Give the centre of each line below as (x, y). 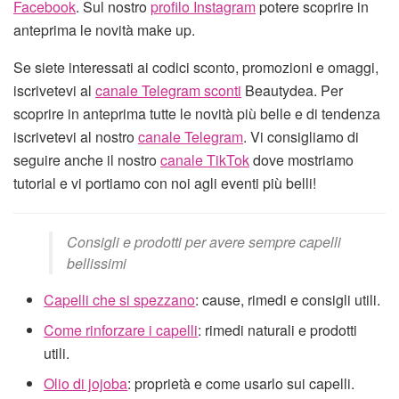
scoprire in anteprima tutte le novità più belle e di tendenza (197, 113)
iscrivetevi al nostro (76, 136)
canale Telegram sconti (168, 90)
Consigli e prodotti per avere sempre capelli (204, 241)
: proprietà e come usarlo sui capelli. (241, 383)
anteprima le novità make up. (104, 29)
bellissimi (97, 263)
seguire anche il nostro (87, 159)
